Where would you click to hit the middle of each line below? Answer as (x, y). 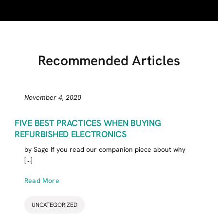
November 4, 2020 (53, 97)
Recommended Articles (109, 60)
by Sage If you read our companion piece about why (105, 149)
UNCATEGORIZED (54, 205)
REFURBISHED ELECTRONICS (70, 134)
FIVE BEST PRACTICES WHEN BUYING (88, 123)
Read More (42, 180)
